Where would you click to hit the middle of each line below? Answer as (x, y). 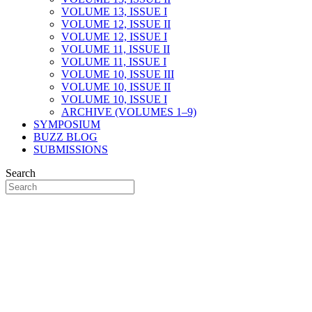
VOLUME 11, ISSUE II (116, 49)
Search (21, 173)
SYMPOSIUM (67, 124)
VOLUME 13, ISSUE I (114, 11)
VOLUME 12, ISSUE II (116, 24)
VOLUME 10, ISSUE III (118, 74)
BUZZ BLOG (65, 137)
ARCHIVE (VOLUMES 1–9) (129, 112)
